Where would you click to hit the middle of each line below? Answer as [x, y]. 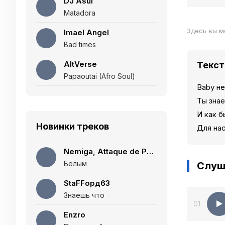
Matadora [80, 13]
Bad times [80, 44]
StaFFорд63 [87, 183]
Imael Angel [86, 32]
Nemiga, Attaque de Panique [150, 151]
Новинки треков [73, 126]
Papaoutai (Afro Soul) [99, 76]
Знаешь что [84, 195]
